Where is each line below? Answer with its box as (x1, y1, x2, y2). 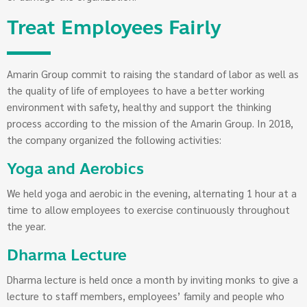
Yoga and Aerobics (7, 158, 144, 182)
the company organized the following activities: (7, 133, 221, 147)
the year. (7, 219, 46, 233)
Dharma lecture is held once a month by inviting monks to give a (7, 273, 298, 286)
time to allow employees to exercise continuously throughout (7, 203, 290, 217)
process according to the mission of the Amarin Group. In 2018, (7, 116, 293, 130)
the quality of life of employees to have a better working (7, 84, 265, 97)
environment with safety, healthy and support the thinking (7, 100, 271, 114)
